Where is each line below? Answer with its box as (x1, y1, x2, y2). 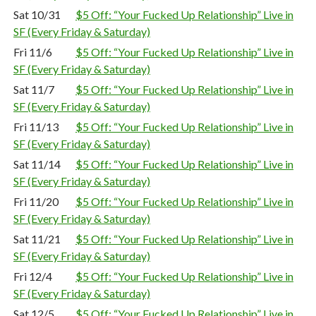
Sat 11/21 (13, 232, 61, 245)
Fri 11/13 (13, 120, 59, 133)
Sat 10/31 (13, 8, 61, 21)
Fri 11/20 (13, 195, 59, 208)
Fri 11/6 (13, 45, 52, 59)
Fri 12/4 (13, 269, 52, 283)
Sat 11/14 (13, 157, 61, 171)
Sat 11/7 (13, 83, 54, 96)
